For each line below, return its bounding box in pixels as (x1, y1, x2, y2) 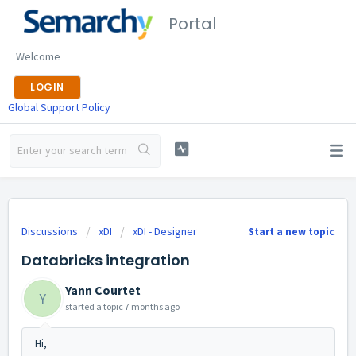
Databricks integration (21, 250, 190, 270)
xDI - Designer (133, 224, 197, 238)
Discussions (21, 224, 78, 238)
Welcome (16, 49, 60, 64)
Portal (168, 13, 216, 35)
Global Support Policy (8, 100, 110, 114)
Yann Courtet (65, 282, 141, 298)
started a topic (65, 300, 125, 312)
